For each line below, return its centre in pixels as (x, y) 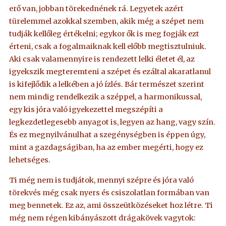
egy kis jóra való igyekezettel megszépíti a (86, 110)
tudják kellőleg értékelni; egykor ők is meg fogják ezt (104, 34)
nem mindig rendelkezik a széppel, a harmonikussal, (106, 97)
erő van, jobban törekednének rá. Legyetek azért (97, 9)
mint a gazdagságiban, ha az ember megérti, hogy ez (106, 148)
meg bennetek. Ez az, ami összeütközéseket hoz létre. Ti (111, 205)
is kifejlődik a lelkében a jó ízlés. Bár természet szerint (107, 84)
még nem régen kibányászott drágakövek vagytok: (103, 218)
